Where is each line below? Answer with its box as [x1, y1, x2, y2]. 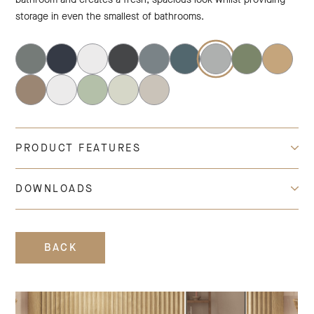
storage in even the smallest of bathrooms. [15, 10, 205, 23]
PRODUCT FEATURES [15, 141, 142, 155]
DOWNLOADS [15, 182, 94, 196]
